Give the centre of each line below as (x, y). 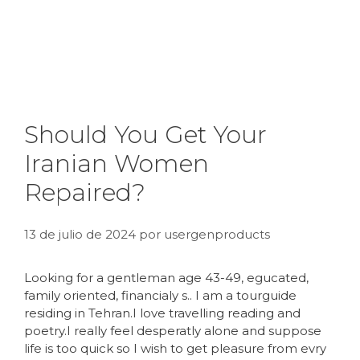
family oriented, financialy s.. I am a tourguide (160, 295)
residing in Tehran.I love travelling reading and (162, 313)
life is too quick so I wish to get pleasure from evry (175, 348)
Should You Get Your (145, 135)
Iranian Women (117, 164)
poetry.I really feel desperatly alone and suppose (173, 331)
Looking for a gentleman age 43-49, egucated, (166, 278)
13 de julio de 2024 (80, 234)
